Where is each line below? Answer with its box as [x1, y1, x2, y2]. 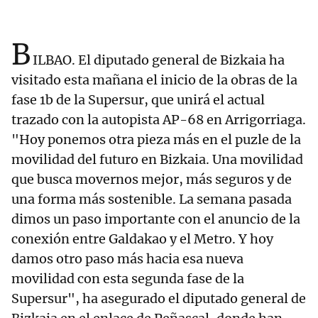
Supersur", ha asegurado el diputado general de [11, 290, 306, 307]
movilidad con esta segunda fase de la [11, 270, 244, 287]
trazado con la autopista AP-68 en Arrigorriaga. [11, 111, 306, 128]
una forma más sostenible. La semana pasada [11, 191, 292, 208]
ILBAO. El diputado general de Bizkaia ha [33, 52, 285, 69]
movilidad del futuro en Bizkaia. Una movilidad [11, 151, 303, 168]
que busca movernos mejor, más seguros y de [11, 171, 292, 188]
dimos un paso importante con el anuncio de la [11, 211, 300, 228]
